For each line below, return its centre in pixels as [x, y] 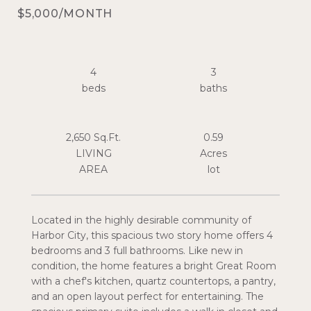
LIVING [93, 153]
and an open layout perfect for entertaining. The [148, 296]
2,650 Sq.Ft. [93, 137]
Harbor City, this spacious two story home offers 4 [152, 235]
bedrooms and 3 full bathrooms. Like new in [137, 251]
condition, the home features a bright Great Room [154, 266]
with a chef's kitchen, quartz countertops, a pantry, [153, 281]
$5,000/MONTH [65, 14]
